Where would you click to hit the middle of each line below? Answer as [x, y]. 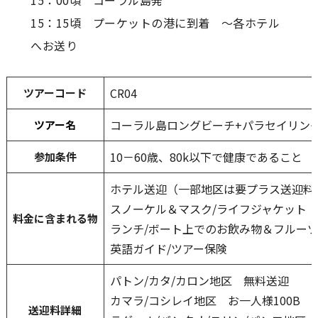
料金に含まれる [50, 219]
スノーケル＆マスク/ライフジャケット [208, 209]
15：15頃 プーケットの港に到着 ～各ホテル [155, 23]
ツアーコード [55, 93]
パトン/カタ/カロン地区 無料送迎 [199, 281]
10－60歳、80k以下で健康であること [206, 157]
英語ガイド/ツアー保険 [168, 249]
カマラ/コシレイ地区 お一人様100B [205, 301]
